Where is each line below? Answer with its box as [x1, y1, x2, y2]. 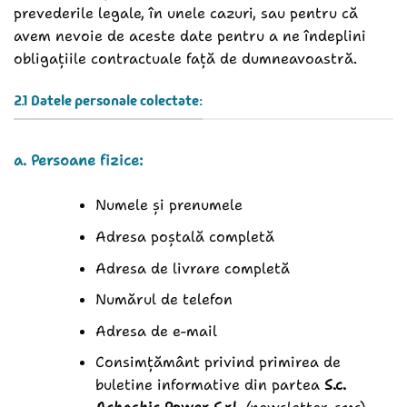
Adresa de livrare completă [94, 258, 290, 278]
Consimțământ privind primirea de [94, 352, 341, 372]
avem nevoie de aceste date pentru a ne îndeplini [14, 26, 366, 46]
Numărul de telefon [94, 290, 233, 310]
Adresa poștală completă [94, 227, 274, 247]
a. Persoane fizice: [14, 151, 143, 171]
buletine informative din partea [94, 375, 320, 395]
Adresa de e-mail [94, 321, 217, 341]
